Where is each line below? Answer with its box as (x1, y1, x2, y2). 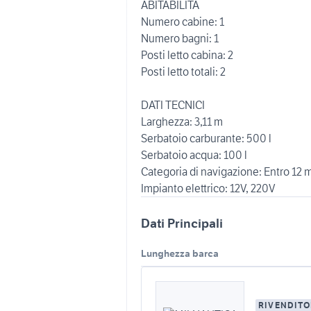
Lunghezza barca (141, 247, 219, 260)
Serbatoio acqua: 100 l (141, 148, 247, 162)
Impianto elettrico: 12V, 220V (141, 181, 276, 195)
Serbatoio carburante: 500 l (141, 131, 271, 145)
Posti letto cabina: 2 (141, 48, 233, 62)
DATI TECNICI (141, 98, 205, 112)
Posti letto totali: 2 (141, 65, 226, 78)
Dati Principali (141, 215, 223, 231)
